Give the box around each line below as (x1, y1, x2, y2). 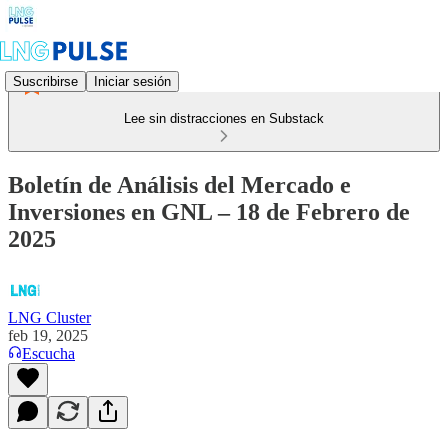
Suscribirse (13, 73, 78, 89)
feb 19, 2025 (8, 326, 88, 344)
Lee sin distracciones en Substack (124, 111, 324, 126)
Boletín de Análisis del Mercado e (8, 171, 351, 198)
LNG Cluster (8, 308, 91, 326)
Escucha (22, 344, 75, 362)
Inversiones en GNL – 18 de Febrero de (8, 198, 410, 225)
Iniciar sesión (94, 73, 171, 89)
